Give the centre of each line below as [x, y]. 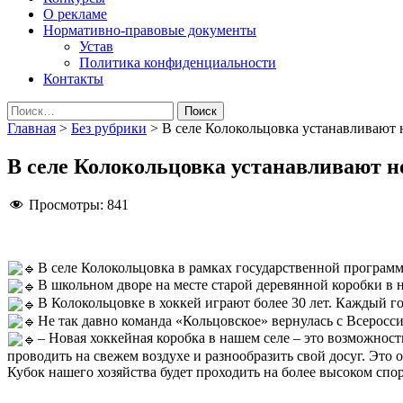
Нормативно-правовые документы [150, 30]
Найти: [28, 108]
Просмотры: [66, 204]
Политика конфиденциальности [178, 62]
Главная [31, 128]
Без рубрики [109, 128]
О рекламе [75, 13]
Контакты [73, 78]
